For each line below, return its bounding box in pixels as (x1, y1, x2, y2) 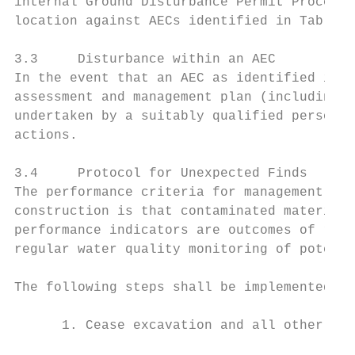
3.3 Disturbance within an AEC (14, 52, 276, 67)
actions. (14, 128, 78, 143)
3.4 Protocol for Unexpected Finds (14, 166, 307, 181)
